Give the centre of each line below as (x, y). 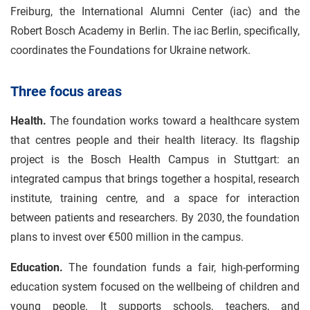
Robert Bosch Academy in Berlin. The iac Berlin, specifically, (155, 31)
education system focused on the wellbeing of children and (155, 287)
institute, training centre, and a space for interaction (155, 198)
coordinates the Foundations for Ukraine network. (130, 50)
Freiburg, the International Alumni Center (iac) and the (155, 11)
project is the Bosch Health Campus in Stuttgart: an (155, 159)
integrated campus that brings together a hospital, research (155, 179)
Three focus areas (66, 91)
